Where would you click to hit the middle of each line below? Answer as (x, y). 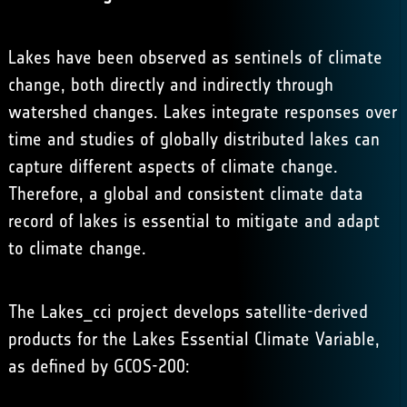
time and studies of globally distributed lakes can (194, 139)
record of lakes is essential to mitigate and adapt (194, 221)
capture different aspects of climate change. (173, 166)
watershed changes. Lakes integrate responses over (202, 112)
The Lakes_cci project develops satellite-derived (188, 312)
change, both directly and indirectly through (170, 84)
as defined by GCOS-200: (99, 366)
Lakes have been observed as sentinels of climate (195, 57)
